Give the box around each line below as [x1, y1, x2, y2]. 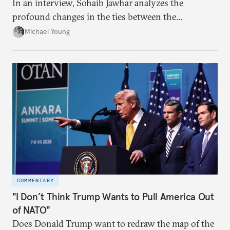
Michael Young [25, 27, 70, 36]
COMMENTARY [17, 177, 54, 184]
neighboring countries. [12, 24, 103, 36]
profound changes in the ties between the [12, 10, 176, 23]
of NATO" [12, 204, 50, 217]
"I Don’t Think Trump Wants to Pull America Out [12, 190, 214, 203]
